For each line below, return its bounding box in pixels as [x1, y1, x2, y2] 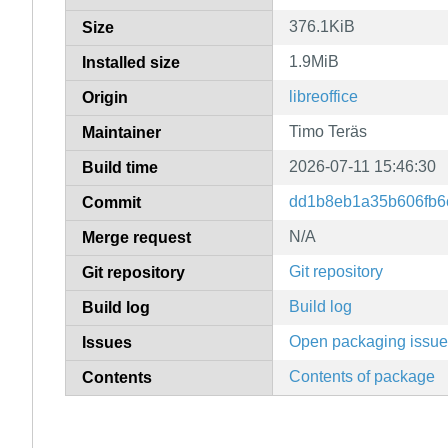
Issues [82, 333, 132, 351]
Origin [82, 88, 128, 106]
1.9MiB [289, 52, 339, 70]
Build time [82, 158, 158, 176]
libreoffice [289, 87, 358, 105]
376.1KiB [289, 17, 355, 35]
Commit [82, 193, 141, 211]
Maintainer [82, 123, 161, 141]
